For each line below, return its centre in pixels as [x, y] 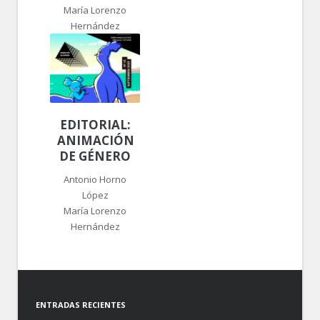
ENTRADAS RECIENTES [81, 305]
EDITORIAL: [95, 124]
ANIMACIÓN [96, 140]
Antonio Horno [95, 179]
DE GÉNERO [95, 156]
